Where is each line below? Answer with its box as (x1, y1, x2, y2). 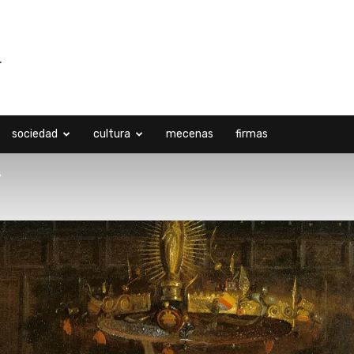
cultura (93, 127, 130, 141)
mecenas (166, 127, 213, 141)
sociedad (12, 127, 58, 141)
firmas (235, 127, 268, 141)
